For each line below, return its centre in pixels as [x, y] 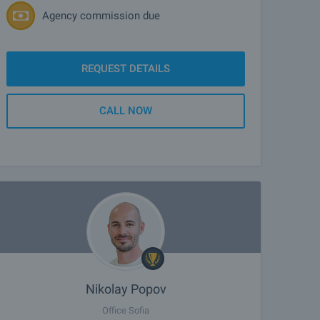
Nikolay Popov [126, 289]
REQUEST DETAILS [126, 69]
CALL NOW [126, 111]
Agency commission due [101, 15]
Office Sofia [126, 310]
